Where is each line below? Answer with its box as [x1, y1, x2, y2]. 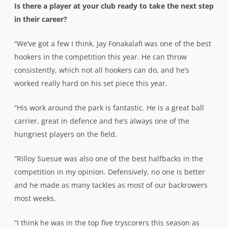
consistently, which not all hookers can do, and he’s [14, 65, 189, 75]
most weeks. [14, 193, 58, 203]
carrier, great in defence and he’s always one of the [14, 116, 189, 126]
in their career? [14, 14, 67, 24]
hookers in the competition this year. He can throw [14, 51, 187, 62]
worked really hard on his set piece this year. [14, 78, 169, 88]
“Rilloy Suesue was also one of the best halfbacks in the [14, 153, 203, 163]
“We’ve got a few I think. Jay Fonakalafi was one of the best [14, 38, 211, 48]
